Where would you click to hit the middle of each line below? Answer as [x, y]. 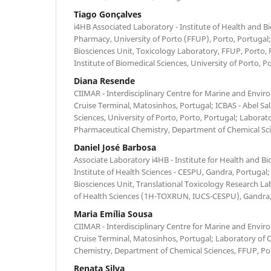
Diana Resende [104, 80]
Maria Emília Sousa [113, 214]
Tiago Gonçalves [108, 14]
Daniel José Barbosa [115, 147]
